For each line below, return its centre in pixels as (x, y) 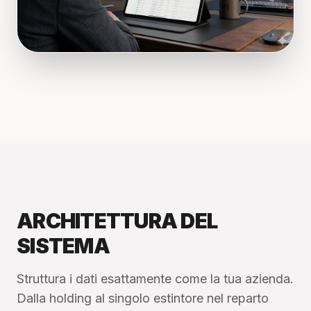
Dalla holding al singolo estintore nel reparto (143, 298)
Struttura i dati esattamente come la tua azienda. (155, 278)
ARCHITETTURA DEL (117, 220)
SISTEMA (63, 245)
